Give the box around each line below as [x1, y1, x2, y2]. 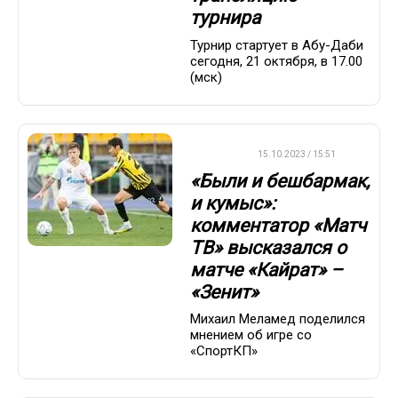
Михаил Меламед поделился [190, 311, 365, 328]
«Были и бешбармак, [190, 170, 370, 192]
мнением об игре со [190, 327, 312, 344]
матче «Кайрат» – [190, 259, 343, 281]
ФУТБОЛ [196, 148, 232, 159]
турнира [190, 7, 260, 29]
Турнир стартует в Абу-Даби [190, 36, 363, 53]
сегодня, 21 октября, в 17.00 [190, 52, 362, 69]
